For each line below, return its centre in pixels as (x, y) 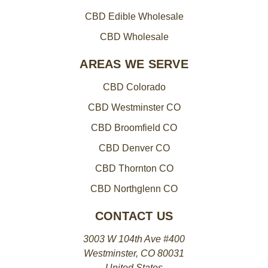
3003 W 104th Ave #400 (134, 239)
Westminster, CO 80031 (134, 253)
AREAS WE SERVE (134, 64)
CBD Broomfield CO (134, 128)
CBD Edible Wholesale (134, 16)
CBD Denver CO (134, 148)
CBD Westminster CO (134, 107)
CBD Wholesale (134, 37)
